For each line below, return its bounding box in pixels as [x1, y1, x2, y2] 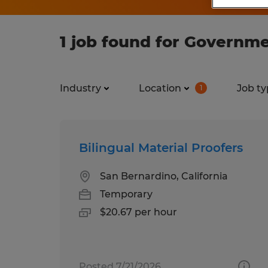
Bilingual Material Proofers [79, 140, 243, 155]
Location [139, 82, 181, 94]
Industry [60, 82, 101, 94]
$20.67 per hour [100, 206, 177, 218]
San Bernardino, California [100, 170, 228, 182]
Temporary [100, 188, 153, 200]
